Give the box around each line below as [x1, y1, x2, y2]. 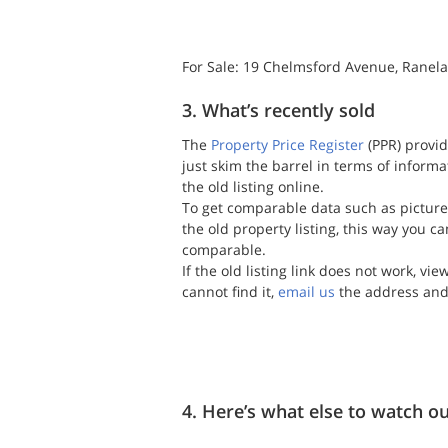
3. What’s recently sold [182, 98, 375, 123]
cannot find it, [182, 282, 278, 302]
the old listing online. [182, 177, 324, 197]
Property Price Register [211, 135, 364, 155]
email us [278, 282, 335, 302]
